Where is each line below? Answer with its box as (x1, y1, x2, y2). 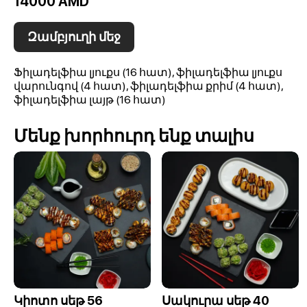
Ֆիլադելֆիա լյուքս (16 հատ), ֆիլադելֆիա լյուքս (14, 66, 282, 79)
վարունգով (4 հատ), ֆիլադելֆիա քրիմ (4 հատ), (14, 79, 283, 93)
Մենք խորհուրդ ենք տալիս (14, 125, 254, 146)
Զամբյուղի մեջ (27, 29, 121, 44)
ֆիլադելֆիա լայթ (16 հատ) (14, 93, 166, 106)
